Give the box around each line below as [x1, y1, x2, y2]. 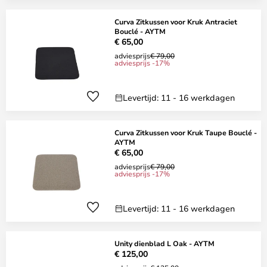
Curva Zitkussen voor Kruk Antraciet [114, 17, 237, 26]
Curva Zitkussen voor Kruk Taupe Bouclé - [114, 128, 257, 137]
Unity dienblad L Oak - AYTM [114, 238, 215, 248]
